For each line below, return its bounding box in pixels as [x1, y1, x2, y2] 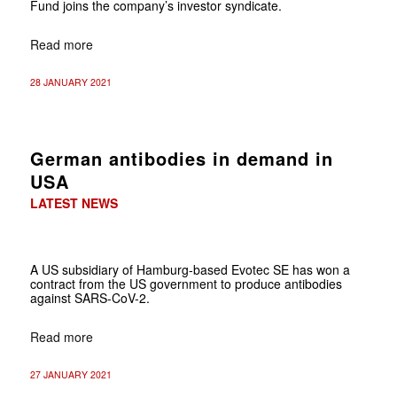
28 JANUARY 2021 [29, 74, 112, 89]
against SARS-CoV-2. [29, 288, 150, 307]
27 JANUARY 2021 [29, 367, 112, 381]
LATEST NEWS [29, 193, 118, 212]
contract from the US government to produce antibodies [29, 274, 342, 292]
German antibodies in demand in [29, 144, 333, 171]
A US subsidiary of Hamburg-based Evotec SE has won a [29, 260, 350, 278]
